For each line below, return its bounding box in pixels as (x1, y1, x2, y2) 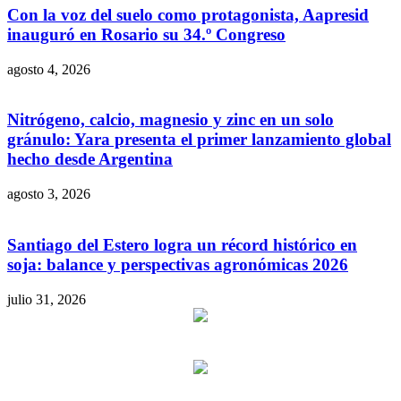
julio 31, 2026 (7, 291, 86, 307)
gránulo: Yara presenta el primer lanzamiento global (7, 130, 391, 149)
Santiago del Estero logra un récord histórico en (7, 235, 357, 254)
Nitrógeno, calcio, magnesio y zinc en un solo (7, 110, 334, 130)
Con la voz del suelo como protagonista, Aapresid (7, 4, 369, 24)
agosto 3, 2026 (7, 186, 90, 202)
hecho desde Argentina (7, 149, 173, 169)
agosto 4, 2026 (7, 61, 90, 77)
